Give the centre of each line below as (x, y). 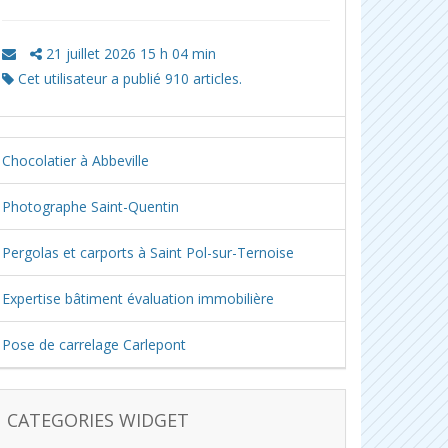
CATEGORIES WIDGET (98, 420)
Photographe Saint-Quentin (90, 206)
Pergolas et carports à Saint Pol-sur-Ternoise (148, 252)
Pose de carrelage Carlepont (94, 344)
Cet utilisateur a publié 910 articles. (128, 78)
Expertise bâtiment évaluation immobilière (138, 298)
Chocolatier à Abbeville (75, 160)
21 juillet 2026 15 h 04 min (129, 53)
